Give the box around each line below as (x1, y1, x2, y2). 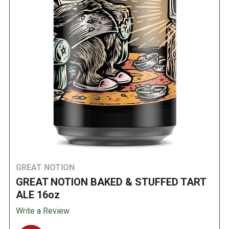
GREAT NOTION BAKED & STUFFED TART (16, 176, 206, 188)
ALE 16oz (16, 189, 60, 201)
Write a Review (16, 205, 70, 216)
